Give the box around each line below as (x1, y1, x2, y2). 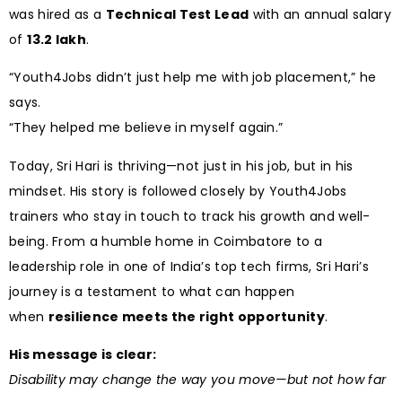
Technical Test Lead (105, 5, 249, 24)
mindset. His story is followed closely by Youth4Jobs (9, 181, 347, 200)
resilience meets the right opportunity (48, 307, 325, 326)
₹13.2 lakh (26, 31, 86, 49)
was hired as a (9, 5, 106, 24)
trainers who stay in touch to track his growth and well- (9, 206, 371, 225)
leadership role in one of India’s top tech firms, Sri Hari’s (9, 257, 369, 275)
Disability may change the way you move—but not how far (9, 371, 387, 389)
